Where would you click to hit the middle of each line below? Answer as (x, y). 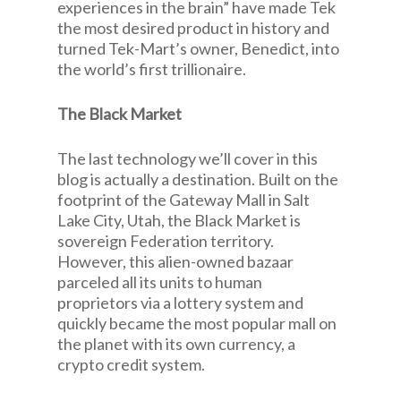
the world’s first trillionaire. (152, 69)
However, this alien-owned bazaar (175, 261)
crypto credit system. (131, 364)
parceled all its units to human (160, 282)
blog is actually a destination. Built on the (198, 179)
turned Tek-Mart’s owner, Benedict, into (198, 48)
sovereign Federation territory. (166, 241)
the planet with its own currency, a (176, 344)
